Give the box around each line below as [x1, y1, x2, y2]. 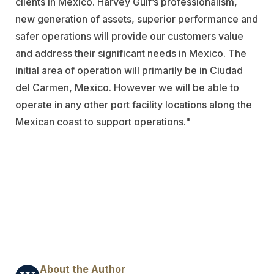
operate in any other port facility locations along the [15, 98, 252, 111]
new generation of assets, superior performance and [15, 12, 258, 25]
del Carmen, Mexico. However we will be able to [15, 81, 239, 94]
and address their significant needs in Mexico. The [15, 46, 246, 59]
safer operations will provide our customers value [15, 29, 243, 42]
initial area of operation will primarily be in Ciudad [15, 64, 243, 76]
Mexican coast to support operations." [15, 115, 190, 128]
